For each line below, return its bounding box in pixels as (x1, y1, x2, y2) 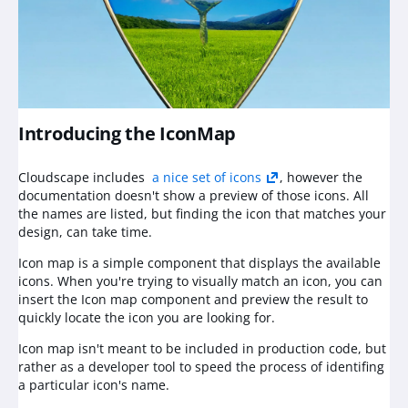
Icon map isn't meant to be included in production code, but (18, 340, 386, 357)
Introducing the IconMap (18, 121, 237, 146)
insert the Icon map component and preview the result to (18, 291, 368, 308)
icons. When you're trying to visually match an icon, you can (18, 272, 382, 290)
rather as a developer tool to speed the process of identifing (18, 358, 384, 375)
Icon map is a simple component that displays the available (18, 254, 381, 271)
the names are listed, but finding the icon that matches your (18, 205, 386, 222)
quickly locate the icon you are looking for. (18, 309, 275, 326)
